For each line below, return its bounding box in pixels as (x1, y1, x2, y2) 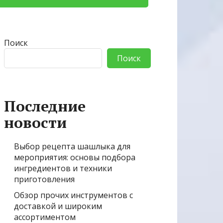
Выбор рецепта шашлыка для (14, 141, 130, 152)
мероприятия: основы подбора (14, 152, 135, 163)
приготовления (14, 174, 75, 185)
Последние (4, 96, 86, 116)
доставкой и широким (14, 201, 102, 212)
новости (4, 112, 67, 133)
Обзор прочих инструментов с (14, 190, 133, 201)
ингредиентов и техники (14, 163, 112, 174)
